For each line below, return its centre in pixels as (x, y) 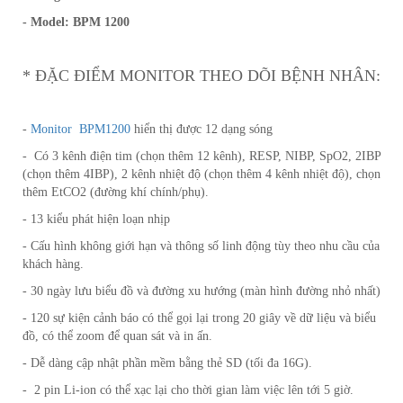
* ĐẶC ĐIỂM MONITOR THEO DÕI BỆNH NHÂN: (201, 75)
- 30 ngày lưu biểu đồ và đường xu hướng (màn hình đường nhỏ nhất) (201, 291)
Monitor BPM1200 (81, 129)
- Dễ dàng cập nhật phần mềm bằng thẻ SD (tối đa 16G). (167, 363)
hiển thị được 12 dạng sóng (201, 129)
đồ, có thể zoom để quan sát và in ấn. (117, 336)
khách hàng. (53, 264)
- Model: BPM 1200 (76, 22)
